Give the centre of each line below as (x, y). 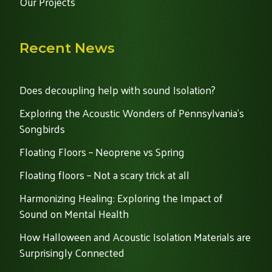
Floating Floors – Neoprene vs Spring (102, 151)
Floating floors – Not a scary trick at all (104, 175)
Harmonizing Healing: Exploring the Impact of (121, 198)
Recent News (67, 48)
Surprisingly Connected (72, 252)
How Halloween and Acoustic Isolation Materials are (135, 236)
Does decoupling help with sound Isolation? (117, 90)
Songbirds (42, 128)
